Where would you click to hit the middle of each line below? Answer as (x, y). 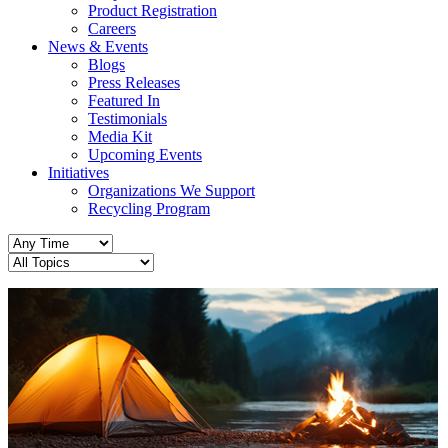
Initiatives (78, 173)
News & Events (98, 47)
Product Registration (152, 11)
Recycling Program (149, 209)
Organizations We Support (171, 191)
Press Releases (134, 83)
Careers (112, 29)
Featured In (124, 101)
